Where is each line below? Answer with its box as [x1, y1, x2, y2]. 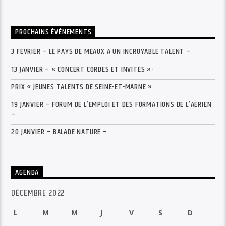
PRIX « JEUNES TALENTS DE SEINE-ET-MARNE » [11, 81, 153, 94]
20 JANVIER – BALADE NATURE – [11, 126, 107, 139]
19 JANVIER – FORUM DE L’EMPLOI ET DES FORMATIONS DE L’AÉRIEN [11, 98, 212, 111]
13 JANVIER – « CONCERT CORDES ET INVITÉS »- [11, 63, 154, 76]
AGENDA [15, 166, 39, 179]
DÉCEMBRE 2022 [11, 187, 65, 200]
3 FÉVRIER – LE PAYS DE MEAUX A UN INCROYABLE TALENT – [11, 45, 191, 59]
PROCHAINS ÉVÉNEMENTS [15, 26, 92, 39]
